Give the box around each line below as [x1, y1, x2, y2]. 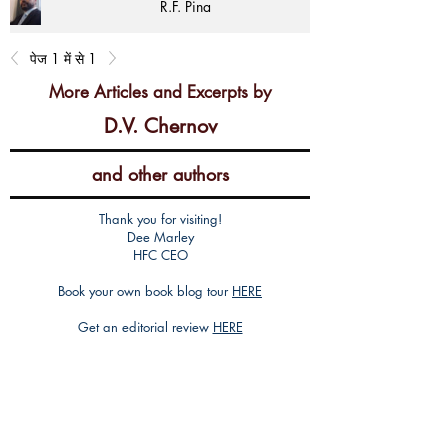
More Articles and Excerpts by [49, 81, 271, 103]
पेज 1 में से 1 [30, 48, 97, 68]
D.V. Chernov [103, 113, 217, 139]
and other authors [91, 162, 229, 186]
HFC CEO [132, 246, 188, 264]
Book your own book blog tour [58, 282, 232, 300]
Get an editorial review [77, 318, 213, 336]
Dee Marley [126, 228, 194, 246]
